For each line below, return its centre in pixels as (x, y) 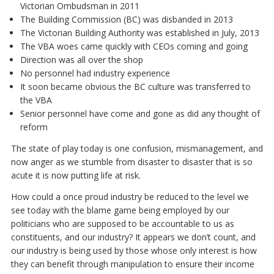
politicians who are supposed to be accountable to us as (122, 224)
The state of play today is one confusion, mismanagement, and (137, 149)
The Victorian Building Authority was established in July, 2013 (139, 33)
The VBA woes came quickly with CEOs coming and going (134, 46)
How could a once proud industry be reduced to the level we (130, 197)
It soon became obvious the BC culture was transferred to (135, 87)
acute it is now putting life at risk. (76, 176)
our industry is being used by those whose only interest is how (134, 251)
